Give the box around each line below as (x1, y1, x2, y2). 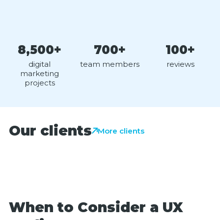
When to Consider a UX (8, 199, 183, 216)
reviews (166, 59, 194, 69)
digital (28, 59, 51, 69)
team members (80, 59, 140, 69)
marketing (20, 69, 59, 78)
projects (24, 78, 55, 87)
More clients (97, 126, 144, 136)
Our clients (8, 122, 92, 139)
